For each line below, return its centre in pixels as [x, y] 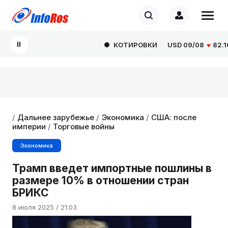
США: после [174, 117]
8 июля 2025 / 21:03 [45, 207]
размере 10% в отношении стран [101, 180]
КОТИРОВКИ [122, 45]
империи [29, 126]
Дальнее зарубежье [56, 117]
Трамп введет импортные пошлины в [112, 168]
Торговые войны [84, 126]
